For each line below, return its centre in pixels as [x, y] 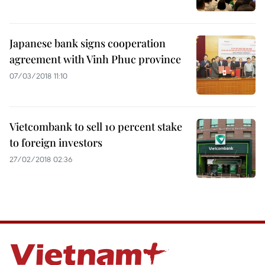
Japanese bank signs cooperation [88, 43]
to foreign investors [56, 143]
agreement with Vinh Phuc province [95, 59]
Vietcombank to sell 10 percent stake [96, 127]
